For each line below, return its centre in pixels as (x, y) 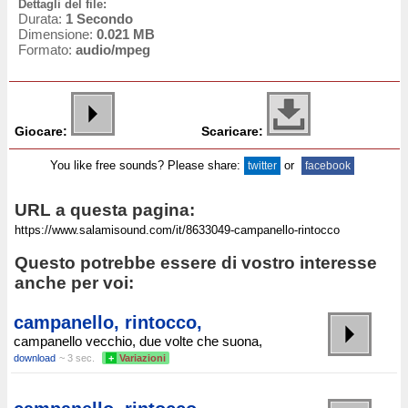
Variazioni (143, 358)
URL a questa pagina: (105, 210)
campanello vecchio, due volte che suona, (138, 342)
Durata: (42, 19)
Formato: (47, 50)
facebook (327, 166)
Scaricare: (232, 132)
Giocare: (41, 132)
